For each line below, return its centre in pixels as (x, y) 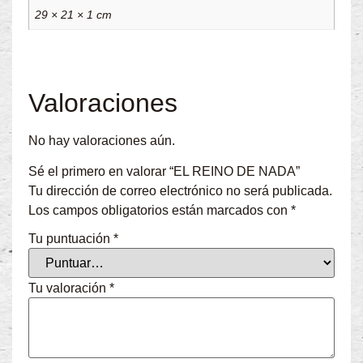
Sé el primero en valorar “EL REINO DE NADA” (164, 172)
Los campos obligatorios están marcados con (160, 211)
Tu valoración (69, 288)
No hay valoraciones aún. (102, 141)
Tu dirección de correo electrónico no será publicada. (180, 191)
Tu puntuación (71, 239)
